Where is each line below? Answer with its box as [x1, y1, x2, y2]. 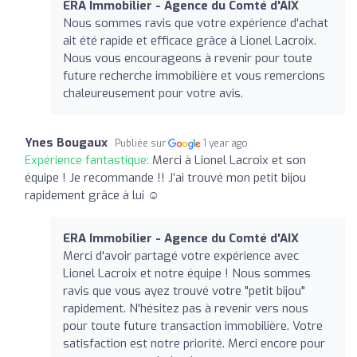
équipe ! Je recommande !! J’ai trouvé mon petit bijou [25, 169, 306, 186]
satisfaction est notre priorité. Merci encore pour [63, 335, 325, 351]
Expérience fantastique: [25, 151, 152, 168]
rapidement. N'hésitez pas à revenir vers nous [63, 300, 308, 316]
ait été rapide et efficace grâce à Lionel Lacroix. [63, 32, 316, 49]
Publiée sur [115, 136, 168, 150]
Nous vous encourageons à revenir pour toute [63, 49, 312, 66]
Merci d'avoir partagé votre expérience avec [63, 247, 299, 264]
